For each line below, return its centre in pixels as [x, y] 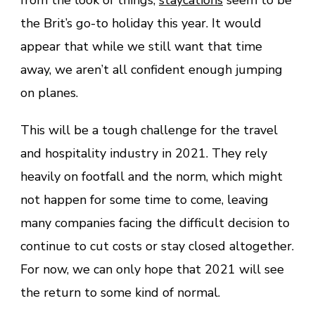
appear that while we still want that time [141, 46]
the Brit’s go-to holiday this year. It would [141, 23]
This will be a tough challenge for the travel [149, 130]
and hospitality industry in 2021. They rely [144, 153]
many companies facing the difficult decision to [155, 223]
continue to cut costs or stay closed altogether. [157, 246]
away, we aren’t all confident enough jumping [152, 69]
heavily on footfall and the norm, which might [152, 176]
